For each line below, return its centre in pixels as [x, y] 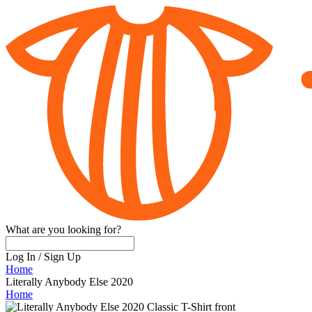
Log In [21, 257]
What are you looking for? [63, 230]
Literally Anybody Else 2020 [69, 282]
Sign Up [62, 257]
